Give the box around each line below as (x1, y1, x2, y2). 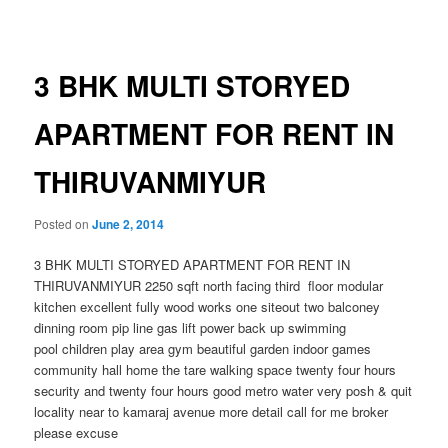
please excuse (34, 422, 119, 442)
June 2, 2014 (92, 214, 165, 233)
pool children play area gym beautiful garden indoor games (34, 338, 372, 358)
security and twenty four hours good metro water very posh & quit (34, 380, 413, 400)
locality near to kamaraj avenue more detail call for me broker (34, 401, 389, 421)
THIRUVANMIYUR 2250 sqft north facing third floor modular (34, 275, 384, 295)
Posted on (34, 214, 93, 232)
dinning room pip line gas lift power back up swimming (34, 317, 347, 337)
